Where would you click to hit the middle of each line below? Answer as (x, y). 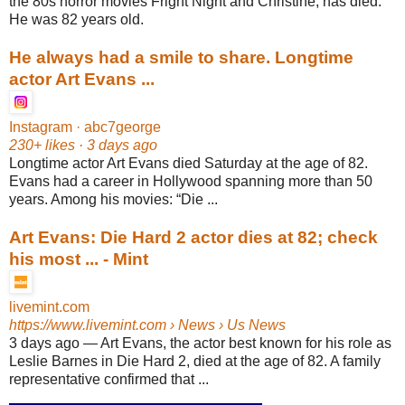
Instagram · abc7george (85, 127)
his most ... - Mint (79, 259)
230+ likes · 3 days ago (83, 145)
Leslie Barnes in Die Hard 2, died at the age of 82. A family (195, 361)
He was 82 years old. (76, 19)
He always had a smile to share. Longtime (181, 57)
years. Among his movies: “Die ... (113, 199)
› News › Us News (226, 325)
